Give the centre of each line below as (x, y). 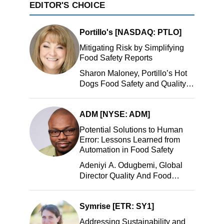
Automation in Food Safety (126, 150)
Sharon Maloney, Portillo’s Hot (133, 73)
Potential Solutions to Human (131, 130)
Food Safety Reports (116, 58)
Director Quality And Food (125, 176)
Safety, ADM (101, 186)
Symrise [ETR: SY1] (117, 206)
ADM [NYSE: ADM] (115, 114)
